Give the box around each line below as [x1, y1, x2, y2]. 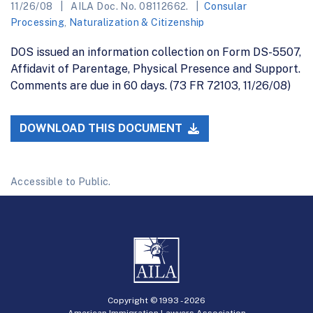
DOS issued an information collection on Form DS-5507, [10, 45, 301, 59]
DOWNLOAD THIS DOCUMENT [20, 122, 186, 136]
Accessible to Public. [10, 176, 111, 188]
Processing [10, 16, 65, 28]
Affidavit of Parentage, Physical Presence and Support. [10, 61, 300, 75]
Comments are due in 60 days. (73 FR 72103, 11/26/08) [10, 78, 291, 92]
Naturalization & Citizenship [69, 16, 205, 28]
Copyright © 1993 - [108, 295, 184, 305]
